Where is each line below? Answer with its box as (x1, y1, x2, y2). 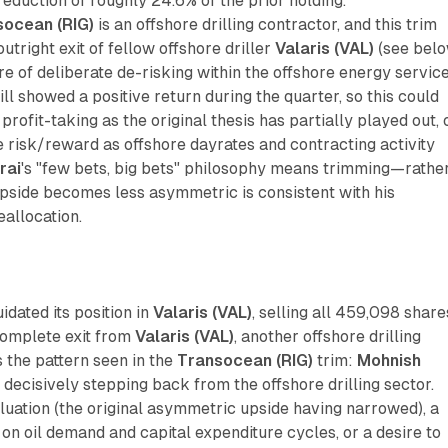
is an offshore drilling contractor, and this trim (94, 14, 438, 34)
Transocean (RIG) (177, 350, 314, 370)
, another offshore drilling (234, 326, 422, 346)
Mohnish (357, 350, 422, 370)
